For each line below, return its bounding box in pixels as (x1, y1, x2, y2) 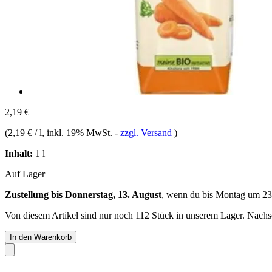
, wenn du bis (161, 189, 216, 200)
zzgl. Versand (120, 127, 172, 138)
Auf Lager (5, 168, 45, 179)
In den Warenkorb (10, 232, 72, 242)
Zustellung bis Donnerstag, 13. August (5, 189, 161, 200)
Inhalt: (5, 148, 33, 158)
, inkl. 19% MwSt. (42, 127, 115, 138)
